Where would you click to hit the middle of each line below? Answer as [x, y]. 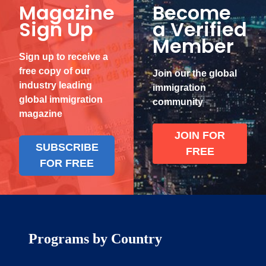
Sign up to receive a [64, 56]
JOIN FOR [200, 135]
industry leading [56, 85]
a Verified [200, 29]
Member [193, 46]
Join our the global [195, 73]
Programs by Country [95, 238]
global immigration [61, 99]
